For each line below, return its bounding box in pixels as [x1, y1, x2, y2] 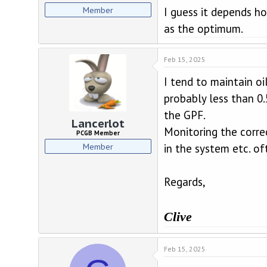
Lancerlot [71, 116, 125, 131]
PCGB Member [76, 129, 120, 138]
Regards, [163, 174, 206, 189]
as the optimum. [163, 21, 243, 36]
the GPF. [163, 107, 206, 122]
